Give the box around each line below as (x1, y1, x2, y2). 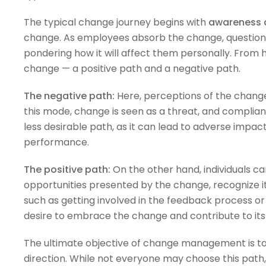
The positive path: (23, 162, 110, 176)
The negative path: (23, 88, 115, 103)
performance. (23, 135, 89, 149)
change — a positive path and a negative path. (23, 61, 243, 75)
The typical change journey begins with (23, 15, 208, 29)
